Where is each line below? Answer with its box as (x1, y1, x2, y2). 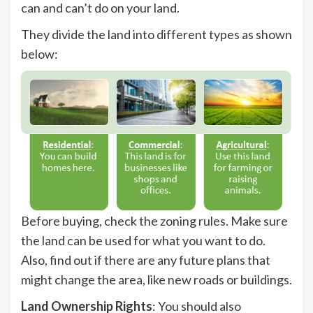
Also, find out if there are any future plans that (21, 252, 270, 268)
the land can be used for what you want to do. (21, 233, 265, 249)
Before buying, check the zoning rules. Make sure (21, 213, 288, 229)
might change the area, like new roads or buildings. (21, 272, 292, 288)
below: (21, 46, 58, 62)
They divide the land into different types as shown (21, 27, 292, 43)
